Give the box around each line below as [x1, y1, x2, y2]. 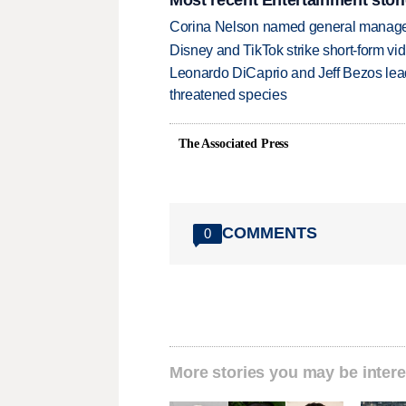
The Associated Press [179, 136, 289, 150]
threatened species [169, 87, 287, 103]
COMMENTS [222, 224, 317, 243]
